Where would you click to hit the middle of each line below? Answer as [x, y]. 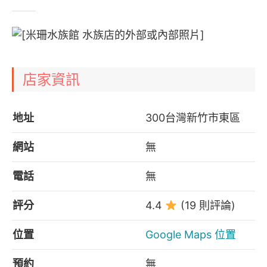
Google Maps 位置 [191, 235]
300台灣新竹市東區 [193, 118]
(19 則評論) [206, 206]
